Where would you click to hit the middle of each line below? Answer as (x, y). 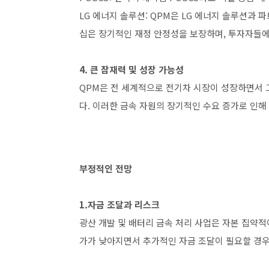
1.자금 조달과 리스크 (119, 204)
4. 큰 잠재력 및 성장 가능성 (131, 69)
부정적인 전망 (106, 168)
